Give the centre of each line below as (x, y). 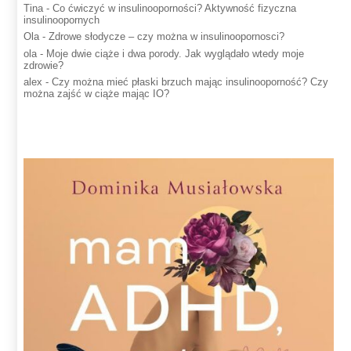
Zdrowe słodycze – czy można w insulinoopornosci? (167, 37)
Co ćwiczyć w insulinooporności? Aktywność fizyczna (175, 8)
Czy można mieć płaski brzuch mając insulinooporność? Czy (190, 82)
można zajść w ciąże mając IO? (97, 94)
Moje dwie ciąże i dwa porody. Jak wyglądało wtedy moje (175, 53)
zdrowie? (44, 65)
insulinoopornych (62, 20)
